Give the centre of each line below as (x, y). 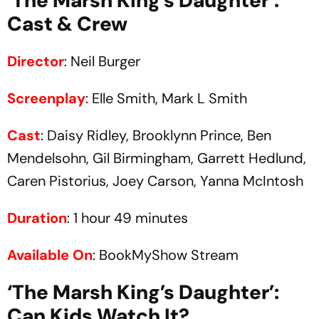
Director (36, 61)
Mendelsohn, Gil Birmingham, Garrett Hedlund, (157, 158)
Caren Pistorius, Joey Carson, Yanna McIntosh (155, 181)
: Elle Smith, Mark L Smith (166, 98)
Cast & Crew (67, 24)
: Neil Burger (102, 61)
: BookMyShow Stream (166, 255)
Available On (50, 255)
